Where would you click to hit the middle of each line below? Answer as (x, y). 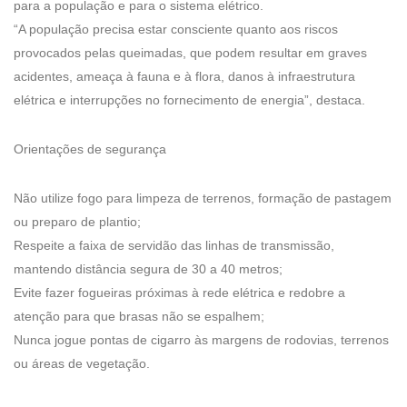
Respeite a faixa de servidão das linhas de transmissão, (174, 245)
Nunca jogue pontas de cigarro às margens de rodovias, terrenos (201, 339)
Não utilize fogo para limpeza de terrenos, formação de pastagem (203, 198)
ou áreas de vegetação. (82, 363)
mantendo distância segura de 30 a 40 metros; (148, 268)
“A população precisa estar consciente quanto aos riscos (176, 29)
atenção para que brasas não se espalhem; (139, 316)
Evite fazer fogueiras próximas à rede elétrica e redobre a (179, 292)
